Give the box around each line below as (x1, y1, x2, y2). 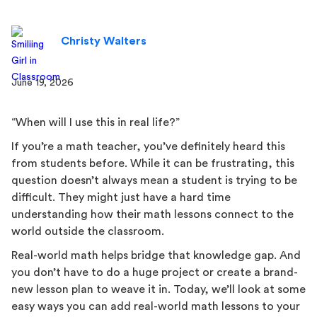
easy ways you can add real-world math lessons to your (11, 301, 300, 312)
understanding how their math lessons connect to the (11, 209, 294, 220)
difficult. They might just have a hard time (11, 192, 231, 203)
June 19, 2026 (11, 78, 74, 88)
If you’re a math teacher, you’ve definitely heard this (11, 141, 285, 152)
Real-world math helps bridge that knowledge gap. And (11, 250, 301, 261)
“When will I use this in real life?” (11, 117, 180, 128)
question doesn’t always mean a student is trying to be (11, 175, 297, 186)
